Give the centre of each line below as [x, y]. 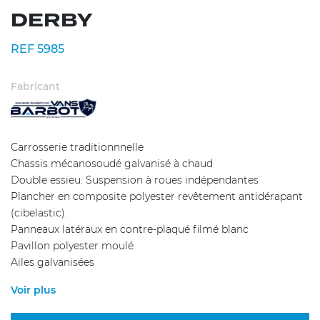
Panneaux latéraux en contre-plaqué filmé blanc [130, 230]
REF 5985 [37, 49]
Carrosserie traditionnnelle [77, 147]
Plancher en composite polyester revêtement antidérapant [157, 197]
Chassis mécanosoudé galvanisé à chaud [112, 164]
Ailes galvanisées [52, 262]
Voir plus [33, 290]
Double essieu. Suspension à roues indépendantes [135, 180]
